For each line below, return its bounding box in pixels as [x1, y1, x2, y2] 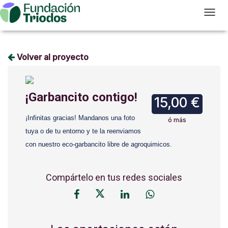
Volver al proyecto [15, 52, 89, 62]
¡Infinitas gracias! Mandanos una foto [25, 114, 135, 122]
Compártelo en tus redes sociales [46, 172, 182, 183]
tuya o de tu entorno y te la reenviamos [25, 127, 141, 135]
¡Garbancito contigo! [25, 90, 137, 104]
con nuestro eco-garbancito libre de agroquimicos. [25, 140, 172, 148]
